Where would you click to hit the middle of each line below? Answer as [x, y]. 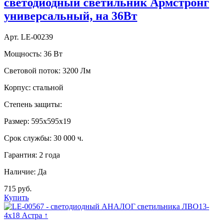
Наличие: [20, 171]
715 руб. [18, 188]
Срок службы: [28, 138]
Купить [16, 197]
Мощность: [23, 54]
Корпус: [17, 87]
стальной [48, 87]
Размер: [17, 121]
